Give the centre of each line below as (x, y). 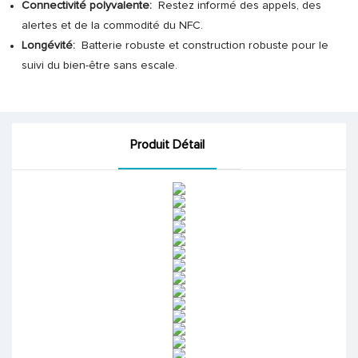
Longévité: (50, 46)
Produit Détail (167, 145)
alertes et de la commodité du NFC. (112, 26)
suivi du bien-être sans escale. (99, 66)
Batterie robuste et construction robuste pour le (203, 46)
